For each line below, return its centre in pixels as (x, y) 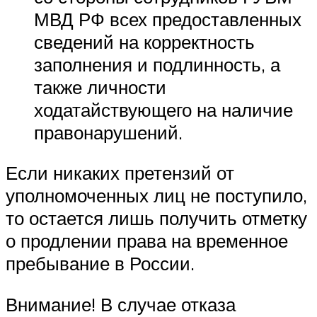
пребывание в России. (100, 264)
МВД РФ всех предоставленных (168, 19)
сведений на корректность (144, 41)
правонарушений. (108, 132)
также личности (100, 87)
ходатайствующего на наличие (163, 109)
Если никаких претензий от (120, 173)
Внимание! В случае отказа (121, 304)
